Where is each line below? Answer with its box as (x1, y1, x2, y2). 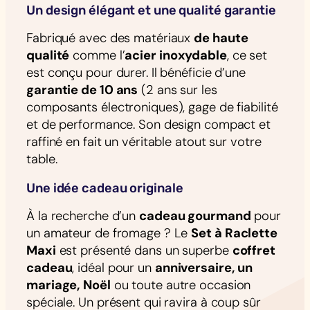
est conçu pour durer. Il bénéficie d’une (26, 64, 246, 82)
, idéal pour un (72, 259, 155, 277)
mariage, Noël (26, 277, 111, 294)
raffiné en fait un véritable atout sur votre (26, 134, 262, 151)
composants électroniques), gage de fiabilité (26, 99, 278, 116)
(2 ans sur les (138, 82, 217, 99)
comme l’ (69, 47, 125, 64)
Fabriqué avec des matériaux (26, 30, 194, 47)
